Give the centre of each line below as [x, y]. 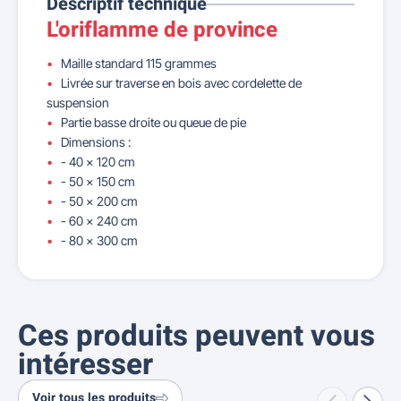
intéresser [85, 365]
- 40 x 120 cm [98, 162]
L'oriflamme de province [162, 30]
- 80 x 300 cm [99, 240]
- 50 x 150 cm [98, 181]
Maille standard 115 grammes [139, 63]
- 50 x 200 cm [99, 201]
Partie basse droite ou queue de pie [154, 122]
